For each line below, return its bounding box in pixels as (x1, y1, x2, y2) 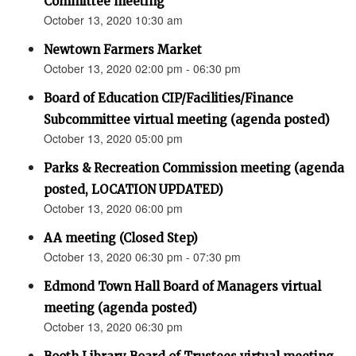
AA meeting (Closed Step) (44, 230, 198, 246)
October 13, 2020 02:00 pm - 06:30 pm (44, 60, 241, 77)
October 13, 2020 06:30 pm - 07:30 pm (44, 249, 241, 265)
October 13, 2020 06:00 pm (44, 200, 183, 217)
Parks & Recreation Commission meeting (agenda (44, 161, 344, 176)
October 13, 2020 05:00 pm (44, 130, 183, 147)
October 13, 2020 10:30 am (44, 12, 183, 29)
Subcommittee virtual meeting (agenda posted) (44, 112, 330, 128)
